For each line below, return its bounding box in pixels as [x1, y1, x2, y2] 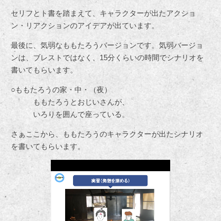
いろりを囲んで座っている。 [11, 110, 130, 119]
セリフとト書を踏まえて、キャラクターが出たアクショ [11, 9, 196, 18]
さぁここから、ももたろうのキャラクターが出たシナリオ [11, 130, 204, 139]
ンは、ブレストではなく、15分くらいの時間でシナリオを [11, 53, 204, 62]
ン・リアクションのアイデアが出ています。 [11, 21, 159, 30]
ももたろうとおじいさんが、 [11, 98, 130, 107]
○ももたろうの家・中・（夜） [11, 85, 112, 94]
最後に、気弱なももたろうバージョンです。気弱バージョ [11, 41, 204, 50]
